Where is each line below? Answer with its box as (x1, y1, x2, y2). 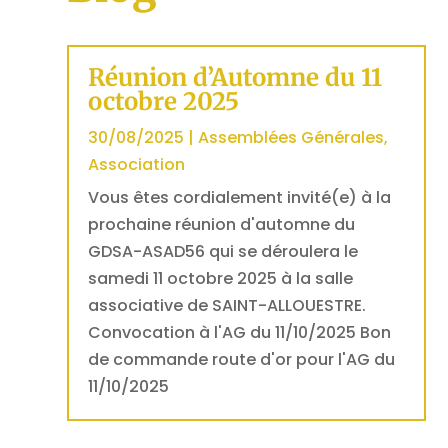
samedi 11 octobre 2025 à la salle (88, 267, 354, 290)
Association (88, 153, 186, 176)
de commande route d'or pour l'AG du (88, 348, 396, 371)
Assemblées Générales (198, 126, 385, 149)
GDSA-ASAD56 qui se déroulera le (88, 240, 359, 263)
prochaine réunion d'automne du (88, 213, 356, 236)
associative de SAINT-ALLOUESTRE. (88, 294, 367, 317)
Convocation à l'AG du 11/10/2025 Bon (88, 321, 392, 344)
